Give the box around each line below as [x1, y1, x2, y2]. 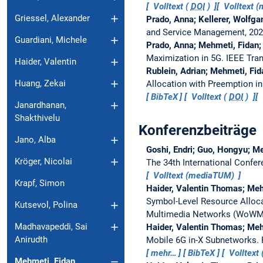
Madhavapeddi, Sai [15, 221, 87, 232]
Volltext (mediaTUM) [150, 170, 237, 181]
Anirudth [15, 234, 48, 245]
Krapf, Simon [15, 178, 65, 189]
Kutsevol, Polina [15, 200, 77, 211]
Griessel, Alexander [15, 13, 90, 24]
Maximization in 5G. [146, 52, 226, 63]
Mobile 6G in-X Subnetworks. [146, 234, 261, 245]
